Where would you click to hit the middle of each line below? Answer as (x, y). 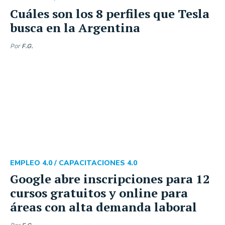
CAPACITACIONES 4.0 (98, 163)
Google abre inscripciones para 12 (110, 179)
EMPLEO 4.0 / (34, 163)
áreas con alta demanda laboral (103, 207)
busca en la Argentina (75, 28)
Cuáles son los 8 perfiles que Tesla (110, 14)
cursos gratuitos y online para (99, 193)
